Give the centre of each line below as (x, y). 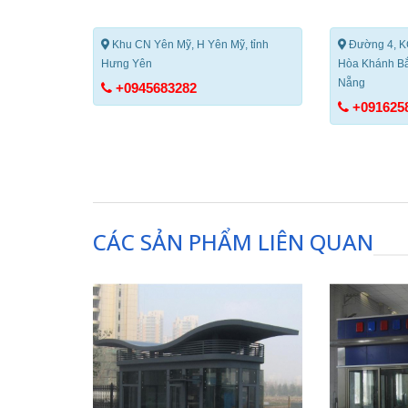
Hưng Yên (127, 63)
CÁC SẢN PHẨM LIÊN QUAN (233, 241)
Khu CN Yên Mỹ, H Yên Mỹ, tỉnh (189, 44)
